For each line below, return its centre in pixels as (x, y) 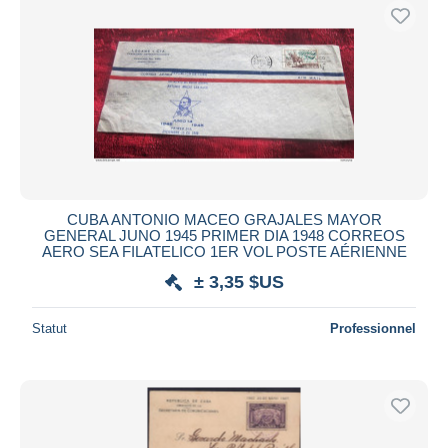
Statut (49, 328)
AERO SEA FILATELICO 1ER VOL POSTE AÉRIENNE (224, 251)
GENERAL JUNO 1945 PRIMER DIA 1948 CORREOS (224, 235)
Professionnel (373, 328)
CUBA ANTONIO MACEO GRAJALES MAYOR (224, 219)
